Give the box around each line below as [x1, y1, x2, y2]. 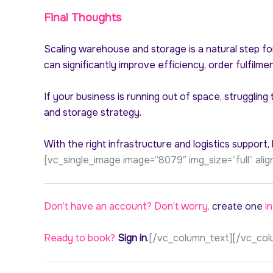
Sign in [115, 231, 147, 244]
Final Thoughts [44, 11, 121, 25]
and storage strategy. [44, 106, 141, 119]
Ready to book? [44, 231, 115, 244]
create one [212, 200, 263, 213]
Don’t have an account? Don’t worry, [44, 200, 212, 213]
